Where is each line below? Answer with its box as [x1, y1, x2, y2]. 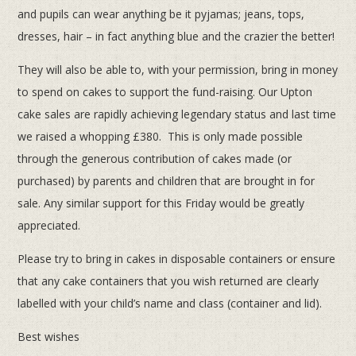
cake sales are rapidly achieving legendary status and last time [17, 106, 337, 122]
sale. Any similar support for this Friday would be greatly [17, 195, 305, 211]
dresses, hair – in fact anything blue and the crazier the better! [17, 29, 335, 44]
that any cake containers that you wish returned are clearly [17, 273, 319, 289]
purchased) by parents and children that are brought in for [17, 173, 315, 189]
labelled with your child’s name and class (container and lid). [17, 296, 323, 311]
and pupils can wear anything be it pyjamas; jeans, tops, [17, 6, 305, 22]
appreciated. [17, 218, 81, 234]
